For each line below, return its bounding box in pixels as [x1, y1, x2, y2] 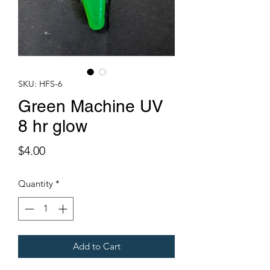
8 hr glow [18, 116, 87, 136]
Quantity [18, 178, 53, 189]
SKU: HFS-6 [18, 78, 62, 89]
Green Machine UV [18, 96, 163, 116]
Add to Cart [72, 240, 121, 252]
